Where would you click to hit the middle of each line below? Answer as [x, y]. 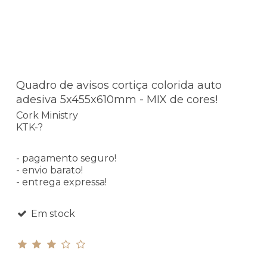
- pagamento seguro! [66, 158]
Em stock [52, 213]
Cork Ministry [47, 115]
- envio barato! [49, 170]
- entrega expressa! [61, 182]
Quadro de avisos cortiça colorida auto [119, 86]
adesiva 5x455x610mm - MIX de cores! [117, 100]
